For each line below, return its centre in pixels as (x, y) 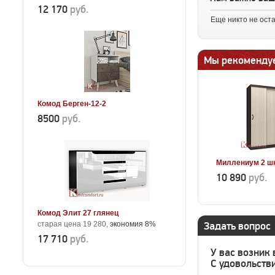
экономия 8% (133, 224)
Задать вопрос (237, 226)
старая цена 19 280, (74, 224)
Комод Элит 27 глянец (78, 213)
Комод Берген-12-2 (72, 104)
